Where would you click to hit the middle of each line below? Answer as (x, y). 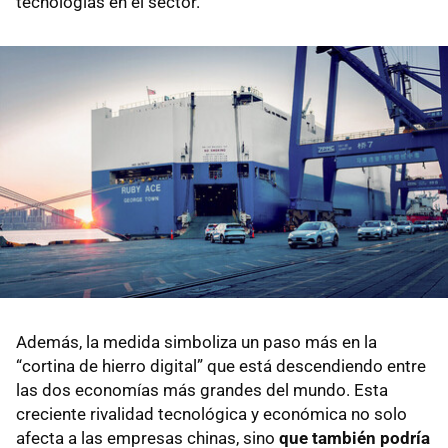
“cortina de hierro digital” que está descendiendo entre (221, 365)
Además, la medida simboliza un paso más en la (196, 341)
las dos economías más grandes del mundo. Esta (202, 389)
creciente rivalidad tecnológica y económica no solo (211, 413)
